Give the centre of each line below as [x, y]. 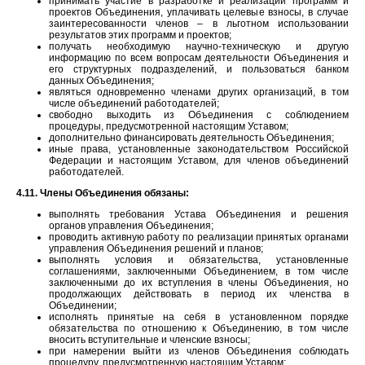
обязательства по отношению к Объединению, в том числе [199, 328]
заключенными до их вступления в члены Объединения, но [199, 282]
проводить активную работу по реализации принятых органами [199, 237]
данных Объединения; [101, 80]
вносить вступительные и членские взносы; [150, 339]
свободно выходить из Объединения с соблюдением [199, 114]
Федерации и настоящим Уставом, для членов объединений [199, 160]
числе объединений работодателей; [134, 103]
